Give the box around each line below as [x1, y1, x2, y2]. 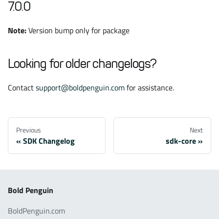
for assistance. [125, 82, 174, 93]
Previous [16, 125, 41, 135]
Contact [8, 82, 36, 93]
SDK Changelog [23, 135, 75, 147]
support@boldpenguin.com [36, 82, 125, 93]
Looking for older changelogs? [8, 57, 156, 71]
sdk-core [166, 135, 196, 147]
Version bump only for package [26, 24, 130, 36]
